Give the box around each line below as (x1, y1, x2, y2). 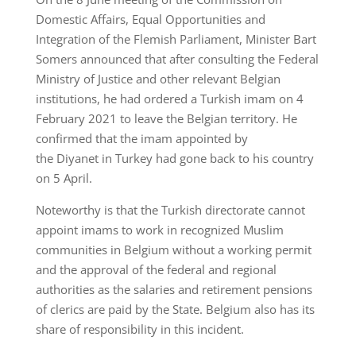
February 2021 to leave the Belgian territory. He (35, 110, 297, 127)
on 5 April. (35, 170, 92, 187)
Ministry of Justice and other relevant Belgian (35, 71, 281, 87)
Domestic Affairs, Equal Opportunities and (35, 11, 265, 28)
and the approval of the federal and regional (35, 261, 277, 278)
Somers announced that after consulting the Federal (35, 51, 319, 68)
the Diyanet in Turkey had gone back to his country (35, 150, 314, 167)
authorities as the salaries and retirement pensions (35, 281, 312, 298)
